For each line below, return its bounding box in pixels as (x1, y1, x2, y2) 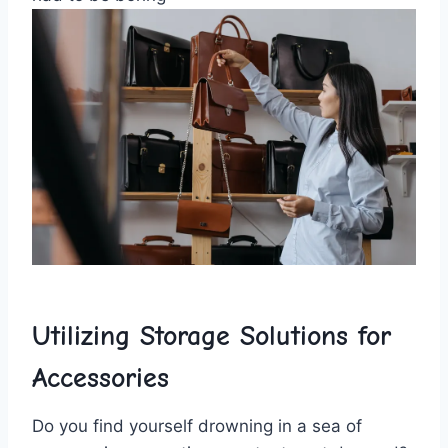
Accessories (32, 361, 169, 394)
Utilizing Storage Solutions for (32, 319, 391, 352)
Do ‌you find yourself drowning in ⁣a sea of (32, 415, 362, 436)
